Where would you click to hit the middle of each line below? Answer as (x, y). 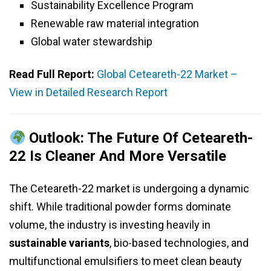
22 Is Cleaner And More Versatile (118, 156)
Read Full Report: (53, 74)
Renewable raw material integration (115, 24)
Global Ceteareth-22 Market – (167, 74)
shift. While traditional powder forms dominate (120, 207)
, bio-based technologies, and (179, 243)
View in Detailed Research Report (88, 93)
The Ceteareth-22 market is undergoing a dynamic (129, 189)
